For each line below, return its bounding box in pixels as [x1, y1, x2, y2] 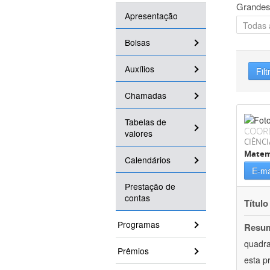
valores [125, 127, 152, 140]
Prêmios [118, 245, 149, 257]
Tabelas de [125, 116, 166, 128]
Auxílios [125, 63, 154, 75]
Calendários [125, 154, 171, 166]
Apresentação [125, 10, 178, 22]
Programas [118, 218, 160, 231]
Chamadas [125, 89, 166, 102]
